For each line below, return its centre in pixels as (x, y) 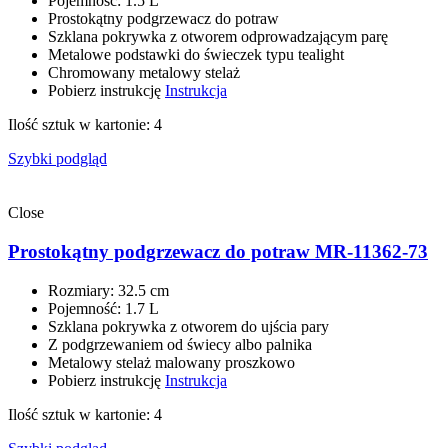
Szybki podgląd (57, 159)
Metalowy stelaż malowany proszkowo (171, 362)
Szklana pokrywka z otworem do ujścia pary (188, 326)
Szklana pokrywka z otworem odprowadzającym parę (218, 37)
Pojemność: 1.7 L (103, 308)
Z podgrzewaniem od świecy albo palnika (180, 344)
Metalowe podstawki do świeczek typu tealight (196, 55)
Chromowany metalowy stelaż (144, 73)
